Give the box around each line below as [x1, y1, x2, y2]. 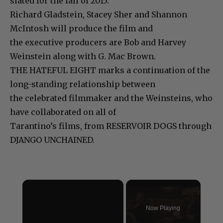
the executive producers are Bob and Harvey [10, 37, 186, 47]
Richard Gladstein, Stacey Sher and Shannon [10, 9, 187, 19]
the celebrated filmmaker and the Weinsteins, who [10, 93, 213, 103]
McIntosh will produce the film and [10, 23, 153, 33]
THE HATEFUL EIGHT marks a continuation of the [10, 65, 210, 75]
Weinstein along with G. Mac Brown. [10, 51, 156, 61]
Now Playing [146, 204, 181, 212]
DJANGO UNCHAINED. [10, 134, 95, 145]
